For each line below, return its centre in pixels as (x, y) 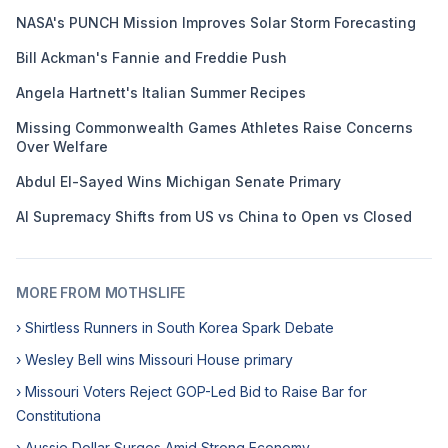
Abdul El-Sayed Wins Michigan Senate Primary (178, 181)
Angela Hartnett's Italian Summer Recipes (161, 92)
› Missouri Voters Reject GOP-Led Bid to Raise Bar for (191, 391)
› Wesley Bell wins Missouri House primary (154, 359)
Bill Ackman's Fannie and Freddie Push (151, 57)
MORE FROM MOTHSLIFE (101, 292)
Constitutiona (58, 415)
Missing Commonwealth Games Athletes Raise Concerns (214, 127)
